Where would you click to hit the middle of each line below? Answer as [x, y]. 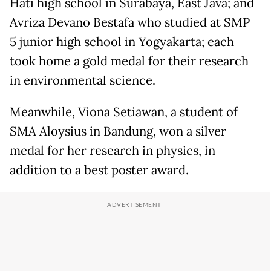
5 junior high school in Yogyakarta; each [122, 42]
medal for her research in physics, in [113, 151]
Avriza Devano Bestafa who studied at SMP [130, 23]
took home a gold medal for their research [129, 61]
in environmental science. [84, 81]
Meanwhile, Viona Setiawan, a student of [124, 112]
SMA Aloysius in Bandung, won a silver [118, 132]
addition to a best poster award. [99, 170]
